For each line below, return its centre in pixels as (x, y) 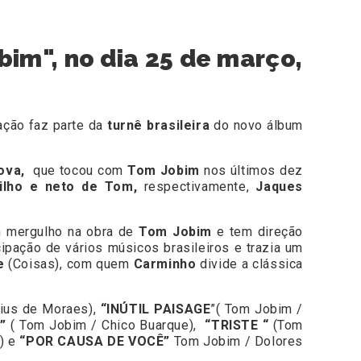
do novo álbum (257, 126)
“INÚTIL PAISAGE (156, 309)
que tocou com (78, 171)
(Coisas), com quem (69, 264)
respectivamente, (197, 187)
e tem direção (258, 232)
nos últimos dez (251, 171)
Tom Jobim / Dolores (236, 342)
